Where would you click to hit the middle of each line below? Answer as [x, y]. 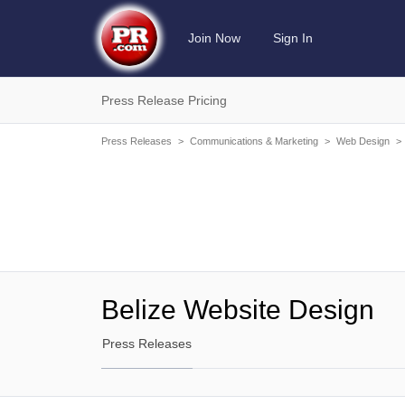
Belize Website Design [238, 310]
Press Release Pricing [164, 100]
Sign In [293, 38]
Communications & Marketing [254, 141]
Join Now [214, 38]
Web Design [363, 141]
